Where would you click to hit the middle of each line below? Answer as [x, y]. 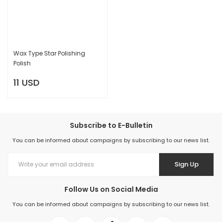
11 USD [27, 83]
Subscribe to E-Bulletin [111, 125]
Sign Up [186, 164]
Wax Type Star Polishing [49, 53]
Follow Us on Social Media [111, 189]
